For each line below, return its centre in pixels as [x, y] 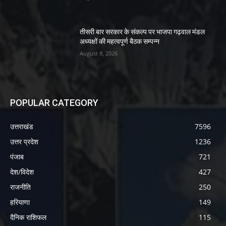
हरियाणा [20, 202]
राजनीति [20, 187]
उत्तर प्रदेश [24, 141]
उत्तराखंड [22, 126]
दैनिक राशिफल [28, 217]
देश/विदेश [22, 172]
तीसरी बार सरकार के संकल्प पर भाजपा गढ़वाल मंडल [143, 32]
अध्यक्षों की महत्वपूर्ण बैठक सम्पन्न [120, 42]
